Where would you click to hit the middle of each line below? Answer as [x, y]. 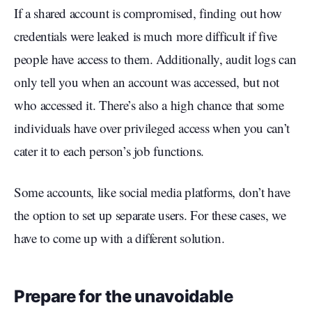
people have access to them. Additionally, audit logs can [155, 59]
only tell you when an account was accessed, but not [147, 82]
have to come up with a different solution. [119, 238]
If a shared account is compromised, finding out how [148, 13]
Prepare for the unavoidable [124, 297]
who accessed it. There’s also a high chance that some [149, 105]
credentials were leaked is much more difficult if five [146, 36]
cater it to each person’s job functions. [109, 151]
